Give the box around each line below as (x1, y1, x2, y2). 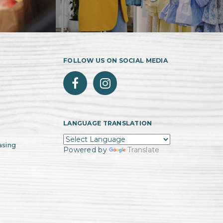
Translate (127, 145, 160, 154)
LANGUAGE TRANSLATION (63, 119, 152, 127)
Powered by (63, 145, 110, 154)
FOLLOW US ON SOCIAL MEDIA (63, 57, 168, 64)
